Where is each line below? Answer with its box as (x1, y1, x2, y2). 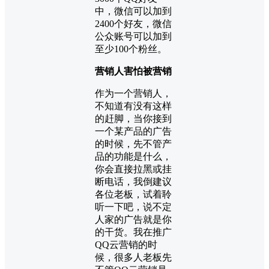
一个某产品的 (95, 125, 153, 136)
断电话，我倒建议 (95, 176, 172, 187)
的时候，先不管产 (95, 138, 172, 149)
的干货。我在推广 (95, 226, 172, 237)
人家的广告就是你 (95, 214, 172, 225)
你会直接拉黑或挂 (95, 163, 172, 174)
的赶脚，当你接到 (95, 113, 172, 124)
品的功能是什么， (95, 151, 172, 162)
